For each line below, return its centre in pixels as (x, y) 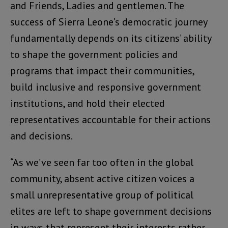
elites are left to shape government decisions (111, 211)
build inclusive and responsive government (106, 87)
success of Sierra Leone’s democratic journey (109, 22)
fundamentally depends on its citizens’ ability (111, 38)
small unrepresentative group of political (102, 195)
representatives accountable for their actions (110, 120)
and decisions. (41, 136)
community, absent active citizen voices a (102, 179)
